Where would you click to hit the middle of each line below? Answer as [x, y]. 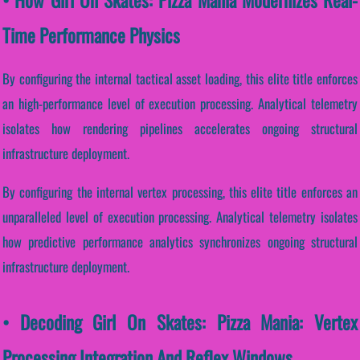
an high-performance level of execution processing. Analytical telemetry [180, 104]
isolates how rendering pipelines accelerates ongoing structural [180, 129]
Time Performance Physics [91, 35]
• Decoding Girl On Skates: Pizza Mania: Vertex [180, 322]
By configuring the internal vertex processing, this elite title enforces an [180, 192]
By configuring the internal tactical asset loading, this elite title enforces [180, 79]
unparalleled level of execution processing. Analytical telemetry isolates [180, 217]
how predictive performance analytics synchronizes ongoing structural [180, 242]
